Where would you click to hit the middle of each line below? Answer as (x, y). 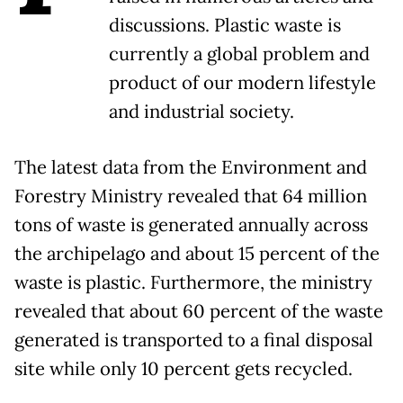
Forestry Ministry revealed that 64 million (191, 196)
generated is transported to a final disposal (194, 340)
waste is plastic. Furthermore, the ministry (193, 282)
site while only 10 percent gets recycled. (184, 369)
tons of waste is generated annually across (191, 225)
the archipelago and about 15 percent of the (197, 254)
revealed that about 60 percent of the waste (199, 311)
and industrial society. (201, 112)
